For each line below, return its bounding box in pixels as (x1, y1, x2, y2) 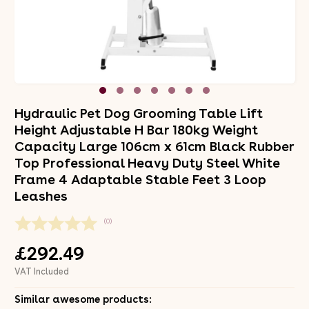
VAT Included (14, 266, 69, 277)
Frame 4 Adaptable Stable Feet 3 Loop (14, 171, 266, 188)
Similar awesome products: (14, 292, 152, 306)
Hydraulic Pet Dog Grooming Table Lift (14, 105, 263, 121)
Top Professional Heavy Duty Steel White (14, 154, 280, 171)
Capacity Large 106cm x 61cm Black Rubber (14, 138, 294, 154)
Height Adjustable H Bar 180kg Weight (14, 121, 258, 138)
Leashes (14, 188, 68, 204)
